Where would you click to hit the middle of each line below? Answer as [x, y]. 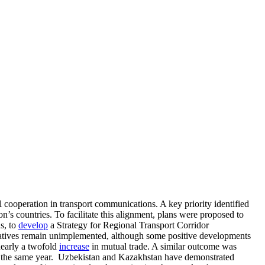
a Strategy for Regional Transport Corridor [128, 225]
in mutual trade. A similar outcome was [163, 246]
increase [74, 246]
